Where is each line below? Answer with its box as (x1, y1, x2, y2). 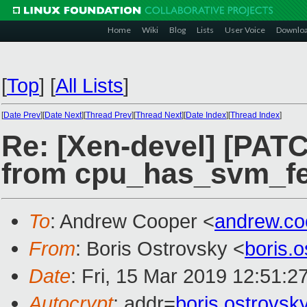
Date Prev (3, 110, 40, 120)
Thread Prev (86, 110, 132, 120)
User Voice (225, 25, 265, 35)
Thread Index (230, 110, 280, 120)
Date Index (186, 110, 226, 120)
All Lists (56, 74, 123, 97)
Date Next (45, 110, 82, 120)
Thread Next (136, 110, 182, 120)
